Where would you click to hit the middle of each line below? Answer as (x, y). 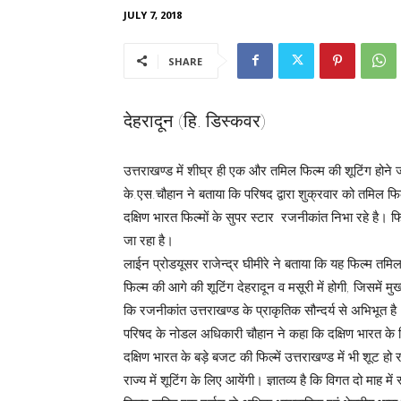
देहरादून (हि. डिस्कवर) (195, 120)
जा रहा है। (149, 240)
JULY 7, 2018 (153, 14)
